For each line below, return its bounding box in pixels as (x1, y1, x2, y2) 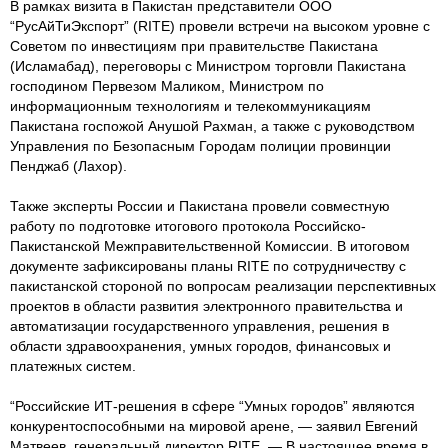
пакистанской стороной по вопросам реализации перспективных (10, 278, 436, 294)
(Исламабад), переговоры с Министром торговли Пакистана (10, 58, 406, 74)
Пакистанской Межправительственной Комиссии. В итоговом (10, 238, 410, 254)
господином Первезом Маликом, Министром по (10, 78, 324, 94)
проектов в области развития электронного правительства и (10, 298, 403, 314)
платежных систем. (10, 358, 136, 374)
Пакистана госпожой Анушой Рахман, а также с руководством (10, 118, 415, 134)
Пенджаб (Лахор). (10, 158, 127, 174)
